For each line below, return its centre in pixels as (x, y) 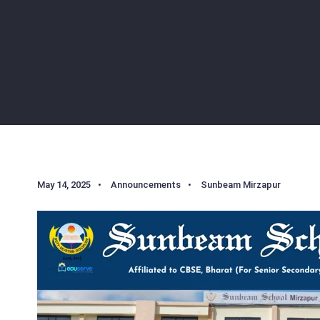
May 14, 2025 (64, 184)
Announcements (146, 184)
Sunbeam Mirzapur (241, 184)
